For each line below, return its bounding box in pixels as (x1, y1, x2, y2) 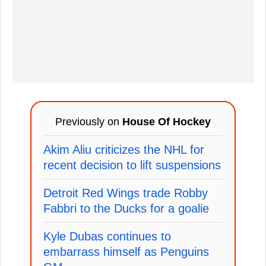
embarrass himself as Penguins (43, 245, 209, 259)
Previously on (55, 116, 122, 128)
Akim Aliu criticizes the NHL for (43, 143, 204, 157)
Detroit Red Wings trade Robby (43, 186, 208, 200)
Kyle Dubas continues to (43, 230, 171, 243)
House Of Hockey (122, 116, 211, 128)
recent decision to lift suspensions (43, 159, 221, 172)
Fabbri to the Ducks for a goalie (43, 202, 209, 216)
